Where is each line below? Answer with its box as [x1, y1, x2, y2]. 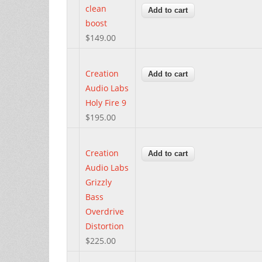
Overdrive [85, 205, 124, 217]
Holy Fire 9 [85, 96, 126, 108]
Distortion [85, 220, 124, 232]
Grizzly [85, 176, 112, 188]
